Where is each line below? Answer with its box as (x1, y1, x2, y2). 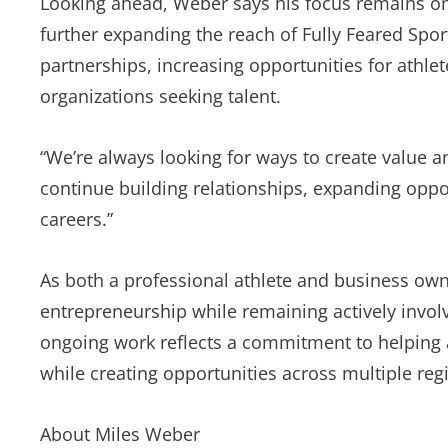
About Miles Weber (40, 422, 200, 446)
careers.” (40, 207, 113, 231)
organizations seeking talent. (40, 84, 281, 108)
